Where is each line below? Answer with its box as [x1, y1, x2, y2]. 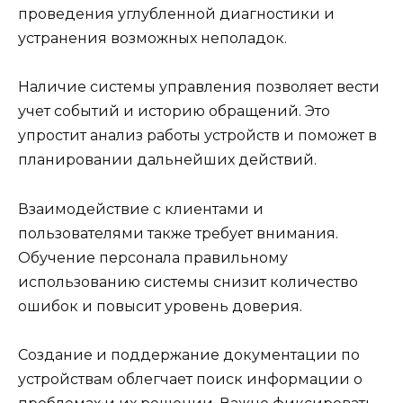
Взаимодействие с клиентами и [18, 200, 264, 218]
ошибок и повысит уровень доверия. [18, 297, 302, 315]
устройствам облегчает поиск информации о [18, 370, 363, 388]
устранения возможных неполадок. [18, 30, 287, 48]
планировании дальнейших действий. [18, 151, 317, 169]
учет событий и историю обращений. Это [18, 103, 330, 121]
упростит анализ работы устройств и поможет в [18, 127, 377, 145]
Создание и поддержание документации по [18, 345, 360, 363]
